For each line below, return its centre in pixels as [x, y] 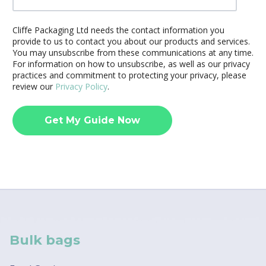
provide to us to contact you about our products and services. [131, 42]
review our [34, 87]
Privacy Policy [81, 87]
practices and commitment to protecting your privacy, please [129, 75]
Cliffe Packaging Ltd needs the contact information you [118, 30]
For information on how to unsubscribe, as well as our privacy [131, 64]
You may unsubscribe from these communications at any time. [133, 53]
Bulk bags [45, 240]
